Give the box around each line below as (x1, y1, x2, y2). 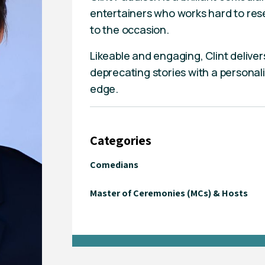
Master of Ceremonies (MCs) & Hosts (90, 187, 248, 199)
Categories (90, 132, 152, 148)
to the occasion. (90, 22, 169, 37)
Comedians (90, 159, 139, 171)
